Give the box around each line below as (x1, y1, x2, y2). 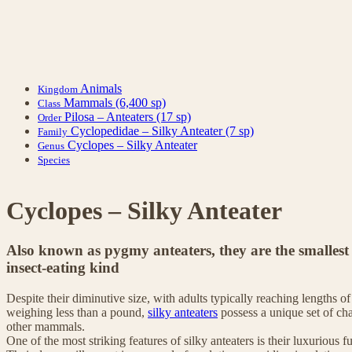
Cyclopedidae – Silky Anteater (71, 124, 225, 138)
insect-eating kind (6, 258, 119, 276)
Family (38, 126, 68, 138)
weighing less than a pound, (6, 305, 148, 319)
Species (38, 154, 70, 167)
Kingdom (38, 83, 78, 96)
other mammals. (6, 319, 85, 333)
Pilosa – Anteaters (64, 110, 156, 124)
